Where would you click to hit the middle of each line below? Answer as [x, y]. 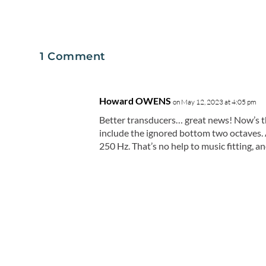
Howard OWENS [135, 101]
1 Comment [73, 57]
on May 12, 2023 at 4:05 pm [215, 102]
